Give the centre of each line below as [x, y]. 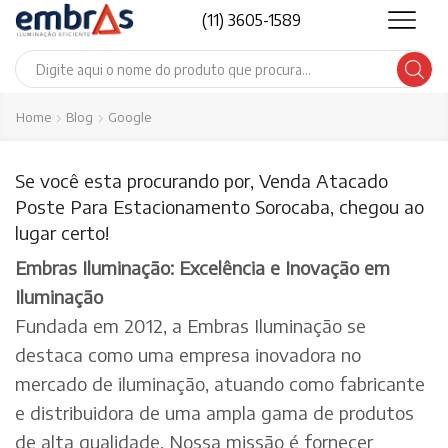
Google [129, 117]
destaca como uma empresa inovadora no [188, 355]
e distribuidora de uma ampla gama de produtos [214, 413]
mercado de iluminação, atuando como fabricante [220, 384]
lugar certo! [62, 232]
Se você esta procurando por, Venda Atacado [201, 180]
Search [248, 77]
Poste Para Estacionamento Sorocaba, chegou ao [219, 206]
